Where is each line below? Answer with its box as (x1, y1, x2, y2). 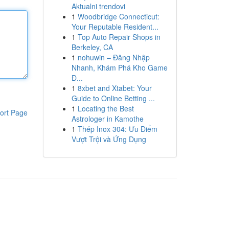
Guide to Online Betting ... (71, 93, 155, 103)
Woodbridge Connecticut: (77, 11, 159, 21)
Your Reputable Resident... (71, 21, 158, 32)
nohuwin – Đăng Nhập (77, 52, 150, 62)
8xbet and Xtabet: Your (77, 83, 152, 93)
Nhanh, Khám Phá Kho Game (71, 62, 168, 73)
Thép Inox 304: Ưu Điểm (77, 124, 157, 134)
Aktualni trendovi (71, 1, 125, 11)
